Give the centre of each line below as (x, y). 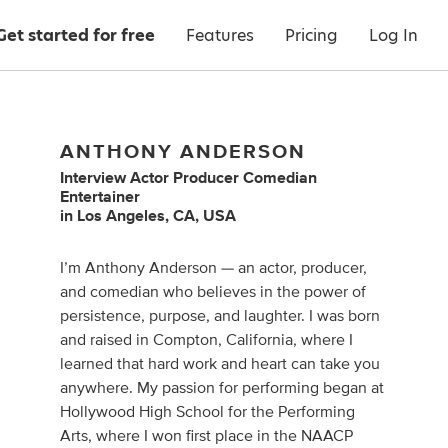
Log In (393, 35)
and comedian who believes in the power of (213, 292)
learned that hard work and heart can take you (220, 364)
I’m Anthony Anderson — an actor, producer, (214, 268)
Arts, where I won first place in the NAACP (207, 436)
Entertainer (100, 197)
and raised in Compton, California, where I (207, 340)
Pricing (311, 35)
